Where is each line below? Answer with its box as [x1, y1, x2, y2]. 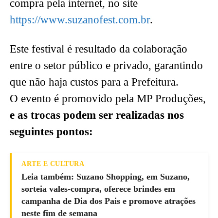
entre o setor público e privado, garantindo [10, 59, 203, 72]
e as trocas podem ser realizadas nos [10, 109, 184, 122]
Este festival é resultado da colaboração [10, 43, 187, 55]
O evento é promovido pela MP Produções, [10, 92, 206, 105]
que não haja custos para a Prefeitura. [10, 76, 179, 89]
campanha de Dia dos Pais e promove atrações [21, 196, 196, 206]
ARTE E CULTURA [21, 160, 84, 168]
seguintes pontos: [10, 126, 93, 138]
